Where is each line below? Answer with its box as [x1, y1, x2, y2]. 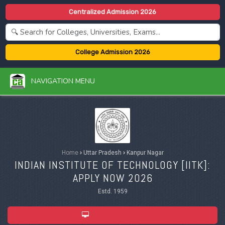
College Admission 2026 [75, 48, 150, 56]
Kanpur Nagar [125, 149, 164, 156]
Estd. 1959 [97, 187, 128, 195]
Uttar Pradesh [81, 149, 123, 156]
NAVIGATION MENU [25, 76, 95, 86]
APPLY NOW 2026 [72, 170, 153, 185]
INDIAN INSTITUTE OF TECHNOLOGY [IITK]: [15, 157, 210, 172]
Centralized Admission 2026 [69, 8, 156, 16]
